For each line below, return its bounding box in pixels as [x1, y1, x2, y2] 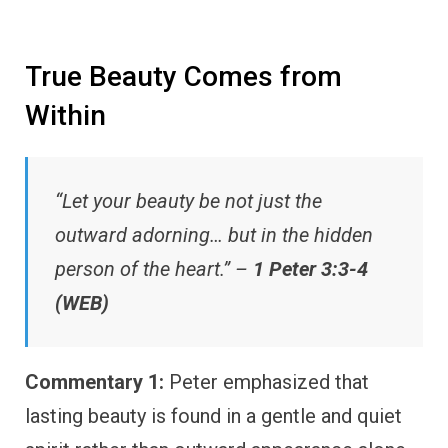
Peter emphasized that [164, 369, 369, 394]
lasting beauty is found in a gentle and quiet [25, 403, 402, 428]
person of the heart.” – [55, 256, 253, 281]
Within [25, 98, 106, 132]
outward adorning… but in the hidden [55, 222, 373, 247]
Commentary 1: [25, 369, 164, 394]
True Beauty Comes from [25, 59, 342, 93]
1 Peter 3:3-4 [253, 256, 368, 281]
